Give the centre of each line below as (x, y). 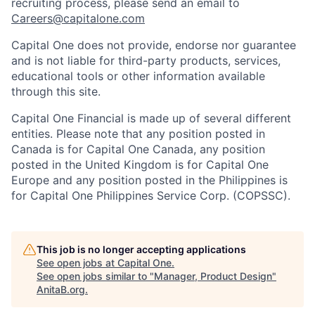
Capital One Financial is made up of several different (151, 118)
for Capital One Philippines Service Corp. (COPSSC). (151, 195)
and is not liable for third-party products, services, (146, 60)
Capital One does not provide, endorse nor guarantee (154, 45)
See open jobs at (77, 262)
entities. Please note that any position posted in (138, 133)
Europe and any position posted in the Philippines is (149, 180)
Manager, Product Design (213, 276)
